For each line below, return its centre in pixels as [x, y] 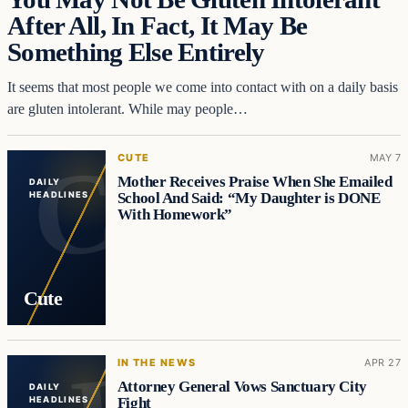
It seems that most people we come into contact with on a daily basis [203, 87]
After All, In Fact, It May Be [158, 26]
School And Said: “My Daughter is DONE [249, 199]
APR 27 [382, 363]
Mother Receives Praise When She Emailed [255, 182]
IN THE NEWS [157, 363]
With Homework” [174, 215]
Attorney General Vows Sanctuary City [242, 387]
